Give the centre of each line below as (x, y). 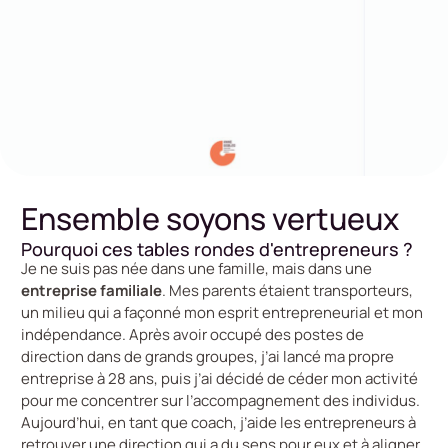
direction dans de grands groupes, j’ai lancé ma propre (207, 357)
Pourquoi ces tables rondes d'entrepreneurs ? (217, 249)
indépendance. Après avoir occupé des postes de (192, 335)
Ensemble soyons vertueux (210, 219)
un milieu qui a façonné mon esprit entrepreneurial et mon (222, 313)
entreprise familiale (91, 291)
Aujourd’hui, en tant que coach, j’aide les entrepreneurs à (218, 423)
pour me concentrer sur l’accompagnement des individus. (220, 401)
